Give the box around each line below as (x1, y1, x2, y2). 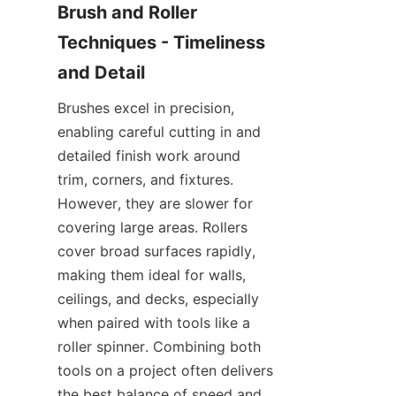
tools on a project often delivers (57, 362, 273, 380)
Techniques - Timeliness (57, 32, 265, 54)
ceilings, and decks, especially (57, 290, 259, 308)
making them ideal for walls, (57, 266, 246, 285)
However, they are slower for (57, 194, 253, 213)
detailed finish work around (57, 147, 240, 165)
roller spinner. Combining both (57, 338, 261, 356)
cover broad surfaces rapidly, (57, 242, 255, 261)
